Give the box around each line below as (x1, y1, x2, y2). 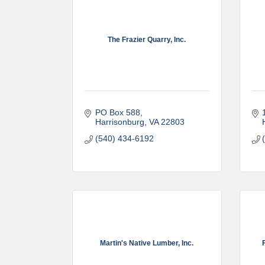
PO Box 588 (95, 108, 140, 117)
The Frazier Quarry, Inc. (108, 35, 186, 44)
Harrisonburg (95, 117, 144, 127)
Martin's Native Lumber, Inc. (100, 238, 194, 247)
